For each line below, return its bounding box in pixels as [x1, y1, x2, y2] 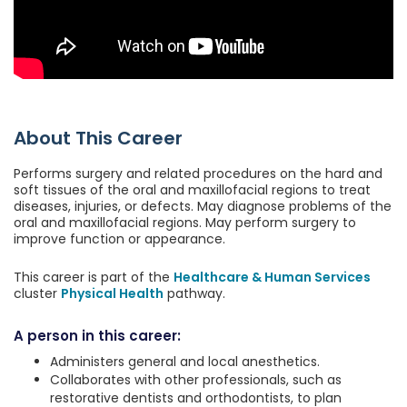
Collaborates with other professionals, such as [50, 371, 342, 390]
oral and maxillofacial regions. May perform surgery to [14, 213, 356, 233]
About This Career [14, 125, 183, 152]
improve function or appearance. [14, 230, 225, 249]
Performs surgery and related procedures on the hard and [14, 164, 382, 184]
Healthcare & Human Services [174, 268, 371, 287]
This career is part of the [14, 268, 174, 287]
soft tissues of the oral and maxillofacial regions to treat [14, 181, 371, 200]
